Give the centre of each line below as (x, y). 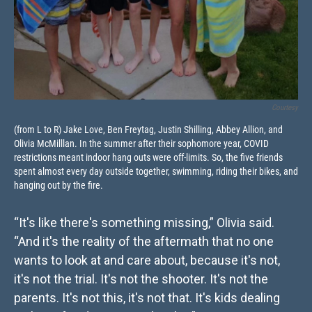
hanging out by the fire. (58, 185)
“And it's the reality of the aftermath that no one (144, 241)
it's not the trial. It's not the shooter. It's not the (141, 279)
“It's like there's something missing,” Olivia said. (144, 222)
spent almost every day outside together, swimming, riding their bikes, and (156, 171)
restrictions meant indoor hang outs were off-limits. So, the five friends (148, 157)
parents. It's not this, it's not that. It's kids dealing (147, 297)
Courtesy (285, 107)
